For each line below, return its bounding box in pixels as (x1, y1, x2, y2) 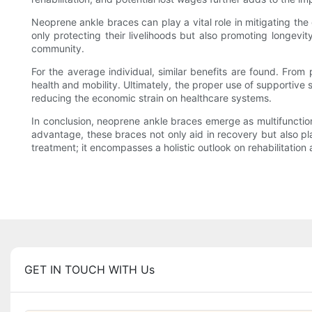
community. (31, 42, 84, 55)
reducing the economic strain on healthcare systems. (31, 92, 272, 104)
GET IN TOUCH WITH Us (24, 263, 155, 277)
